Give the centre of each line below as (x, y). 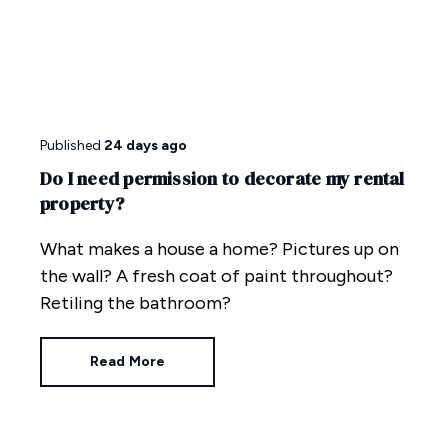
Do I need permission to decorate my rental (222, 178)
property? (82, 203)
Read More (127, 361)
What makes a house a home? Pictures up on (219, 248)
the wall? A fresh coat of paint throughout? (216, 275)
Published (70, 145)
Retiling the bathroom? (135, 302)
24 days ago (145, 145)
